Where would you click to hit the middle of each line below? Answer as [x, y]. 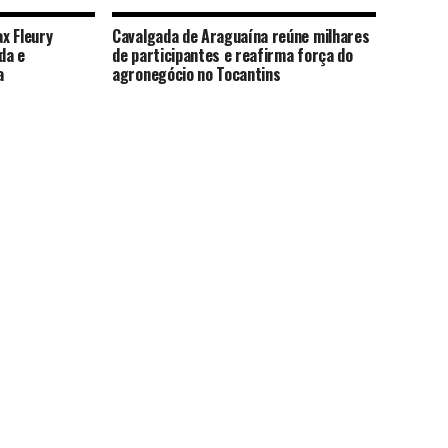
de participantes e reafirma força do [232, 55]
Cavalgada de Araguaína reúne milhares [241, 36]
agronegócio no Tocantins [196, 74]
